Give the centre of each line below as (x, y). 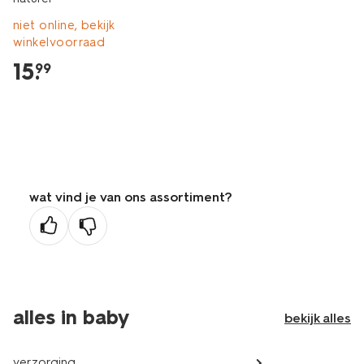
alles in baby (71, 317)
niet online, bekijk (64, 25)
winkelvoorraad (59, 42)
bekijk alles (318, 318)
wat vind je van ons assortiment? (131, 197)
